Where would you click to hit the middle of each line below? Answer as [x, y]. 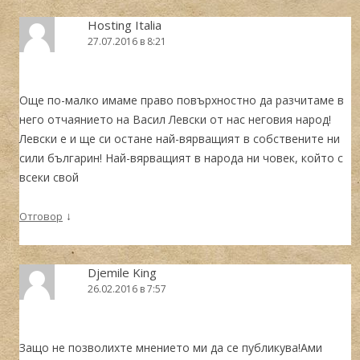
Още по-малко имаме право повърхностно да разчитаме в [182, 100]
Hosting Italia [125, 25]
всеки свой [49, 177]
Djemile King [122, 272]
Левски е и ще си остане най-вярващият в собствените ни [180, 138]
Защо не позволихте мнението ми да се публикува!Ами [171, 347]
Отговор [41, 216]
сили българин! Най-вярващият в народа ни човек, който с [181, 157]
